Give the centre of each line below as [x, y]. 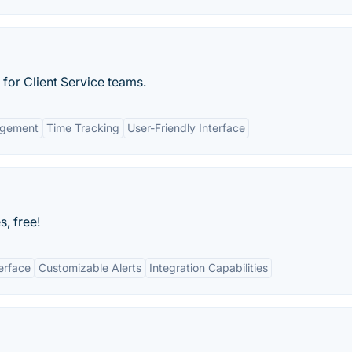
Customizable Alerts [90, 268]
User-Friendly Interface [186, 128]
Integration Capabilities [209, 268]
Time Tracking [83, 128]
